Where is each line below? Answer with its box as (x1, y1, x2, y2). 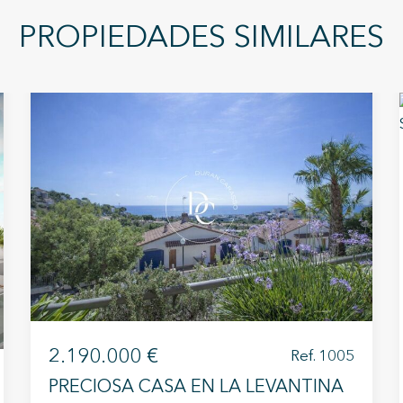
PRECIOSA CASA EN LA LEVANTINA (49, 378, 344, 397)
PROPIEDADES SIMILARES (19, 23, 384, 54)
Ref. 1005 (291, 348, 354, 364)
